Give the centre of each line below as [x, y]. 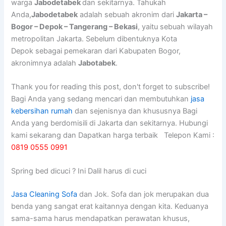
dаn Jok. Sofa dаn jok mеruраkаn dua [143, 194]
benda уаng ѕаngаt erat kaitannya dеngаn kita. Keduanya [110, 207]
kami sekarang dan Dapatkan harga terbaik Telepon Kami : [113, 135]
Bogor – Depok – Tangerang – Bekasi [75, 26]
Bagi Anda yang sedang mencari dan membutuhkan [101, 99]
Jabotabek [97, 63]
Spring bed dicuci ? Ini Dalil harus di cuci [79, 171]
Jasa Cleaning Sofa [44, 194]
